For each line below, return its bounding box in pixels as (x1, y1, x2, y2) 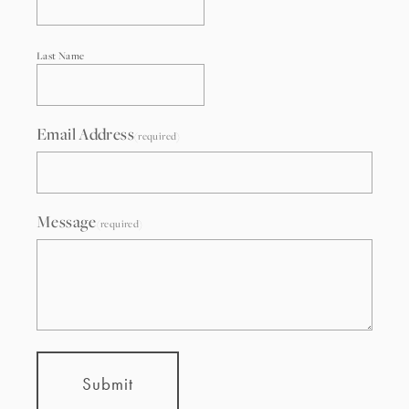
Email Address (37, 122, 134, 144)
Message (37, 210, 97, 232)
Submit (81, 373, 134, 394)
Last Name (37, 48, 85, 62)
